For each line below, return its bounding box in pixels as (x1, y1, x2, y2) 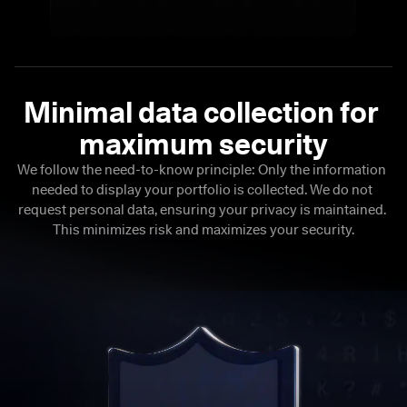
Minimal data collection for (23, 94, 383, 130)
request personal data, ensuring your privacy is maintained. (17, 201, 386, 218)
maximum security (78, 125, 328, 162)
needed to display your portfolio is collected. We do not (31, 181, 372, 198)
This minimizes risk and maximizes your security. (52, 221, 354, 238)
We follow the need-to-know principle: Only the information (17, 161, 387, 178)
